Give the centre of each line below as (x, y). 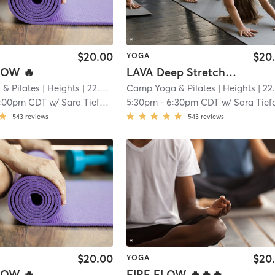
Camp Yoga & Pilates (171, 88)
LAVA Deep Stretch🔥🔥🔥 (231, 72)
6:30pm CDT (193, 102)
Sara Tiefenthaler (81, 102)
